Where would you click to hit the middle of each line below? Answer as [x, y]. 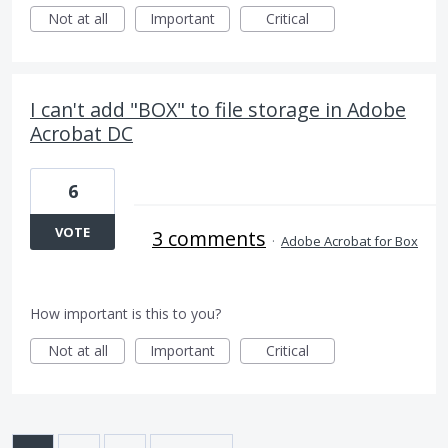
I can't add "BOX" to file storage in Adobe [218, 109]
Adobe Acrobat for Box [349, 241]
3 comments [209, 238]
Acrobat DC [81, 133]
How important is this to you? [125, 313]
